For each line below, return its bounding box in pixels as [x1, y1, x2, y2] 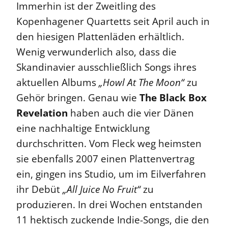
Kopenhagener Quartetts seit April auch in [16, 15, 210, 28]
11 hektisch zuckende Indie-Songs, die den [16, 213, 209, 227]
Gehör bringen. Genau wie [16, 91, 137, 105]
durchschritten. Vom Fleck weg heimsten [16, 137, 202, 151]
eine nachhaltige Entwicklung [16, 122, 150, 135]
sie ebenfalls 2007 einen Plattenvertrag [16, 152, 194, 166]
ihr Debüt [16, 183, 63, 196]
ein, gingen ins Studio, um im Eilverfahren [16, 167, 206, 181]
